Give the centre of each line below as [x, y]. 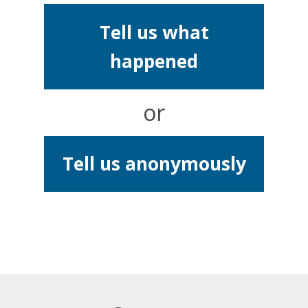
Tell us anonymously [154, 164]
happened [154, 61]
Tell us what [154, 32]
